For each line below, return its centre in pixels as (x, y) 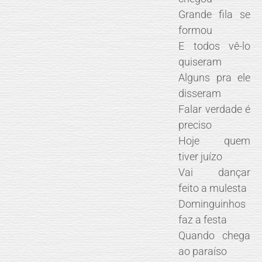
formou (196, 30)
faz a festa (203, 219)
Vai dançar (215, 172)
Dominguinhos (212, 204)
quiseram (200, 61)
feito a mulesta (213, 188)
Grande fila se (215, 14)
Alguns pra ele (215, 77)
